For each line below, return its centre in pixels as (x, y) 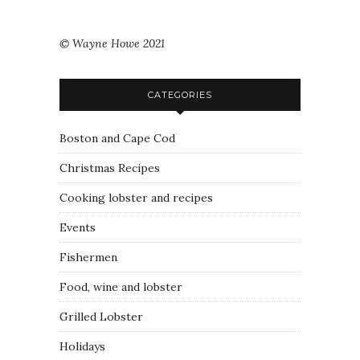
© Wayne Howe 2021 (112, 43)
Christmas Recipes (110, 168)
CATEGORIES (180, 95)
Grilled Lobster (101, 317)
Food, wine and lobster (121, 287)
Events (78, 227)
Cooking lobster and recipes (136, 198)
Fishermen (88, 257)
